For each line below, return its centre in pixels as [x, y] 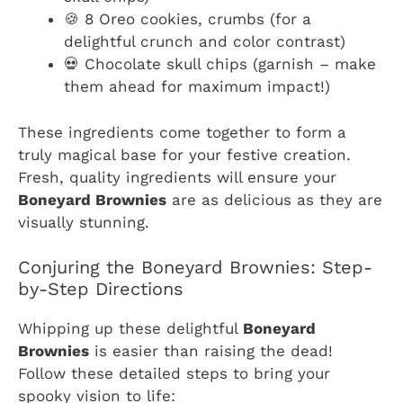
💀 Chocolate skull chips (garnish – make [220, 64]
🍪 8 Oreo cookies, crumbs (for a [188, 19]
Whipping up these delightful [130, 329]
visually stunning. [84, 222]
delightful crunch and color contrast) [205, 42]
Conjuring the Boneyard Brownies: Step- [195, 268]
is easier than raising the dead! [211, 351]
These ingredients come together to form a [182, 132]
